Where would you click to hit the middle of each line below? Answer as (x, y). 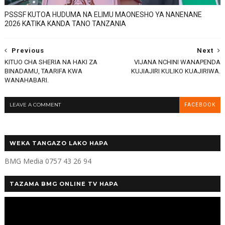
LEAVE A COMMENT (35, 105)
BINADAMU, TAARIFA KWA (43, 71)
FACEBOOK (200, 105)
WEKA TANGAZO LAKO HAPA (59, 143)
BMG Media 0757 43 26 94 (48, 161)
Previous (28, 51)
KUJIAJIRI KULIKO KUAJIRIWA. (176, 71)
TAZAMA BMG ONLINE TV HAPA (64, 184)
